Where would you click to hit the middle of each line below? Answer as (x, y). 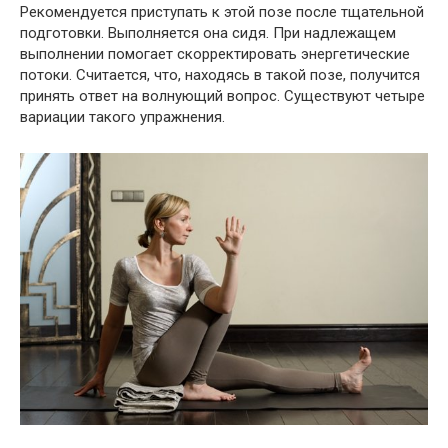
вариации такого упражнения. (122, 117)
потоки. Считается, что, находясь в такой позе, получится (220, 75)
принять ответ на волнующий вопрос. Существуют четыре (222, 96)
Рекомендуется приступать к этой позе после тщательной (222, 12)
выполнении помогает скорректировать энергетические (215, 54)
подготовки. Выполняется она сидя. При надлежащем (208, 33)
